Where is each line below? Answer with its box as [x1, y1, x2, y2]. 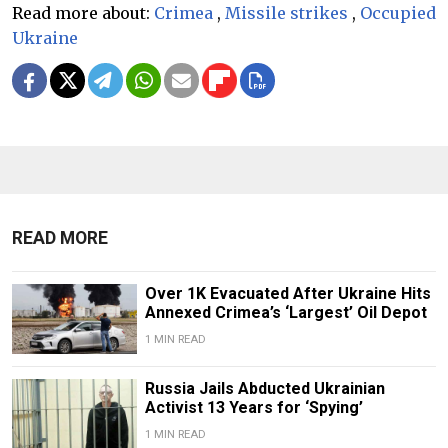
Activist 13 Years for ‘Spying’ [144, 397, 363, 417]
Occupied [360, 2, 436, 23]
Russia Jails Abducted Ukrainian [144, 378, 385, 398]
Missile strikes [225, 2, 348, 23]
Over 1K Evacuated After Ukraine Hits [144, 283, 431, 303]
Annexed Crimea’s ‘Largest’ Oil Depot [144, 302, 427, 322]
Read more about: [12, 2, 154, 23]
